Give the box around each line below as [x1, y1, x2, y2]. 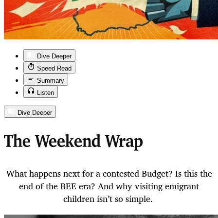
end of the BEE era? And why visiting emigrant [19, 179, 199, 194]
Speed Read [37, 65, 72, 73]
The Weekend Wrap [4, 134, 143, 151]
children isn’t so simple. [63, 191, 155, 206]
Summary [37, 77, 64, 85]
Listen [37, 89, 54, 97]
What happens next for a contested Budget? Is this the [6, 166, 212, 181]
